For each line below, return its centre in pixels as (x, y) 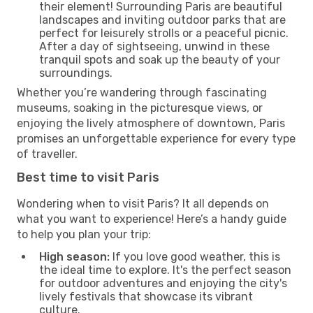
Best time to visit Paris (88, 177)
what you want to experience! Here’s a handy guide (152, 219)
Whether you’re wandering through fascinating (142, 92)
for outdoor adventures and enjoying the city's (163, 283)
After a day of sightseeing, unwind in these (154, 46)
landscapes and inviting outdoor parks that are (162, 20)
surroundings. (76, 73)
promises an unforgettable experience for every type (156, 138)
